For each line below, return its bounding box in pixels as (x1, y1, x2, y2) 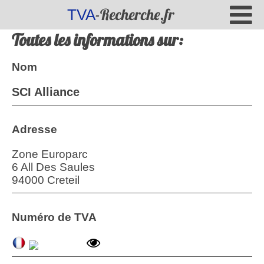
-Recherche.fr (95, 5, 174, 24)
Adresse (12, 123, 57, 136)
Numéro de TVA (12, 211, 97, 223)
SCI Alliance (12, 85, 80, 98)
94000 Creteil (12, 174, 80, 186)
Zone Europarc (12, 148, 88, 160)
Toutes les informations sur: (12, 29, 183, 50)
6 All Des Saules (12, 161, 95, 173)
